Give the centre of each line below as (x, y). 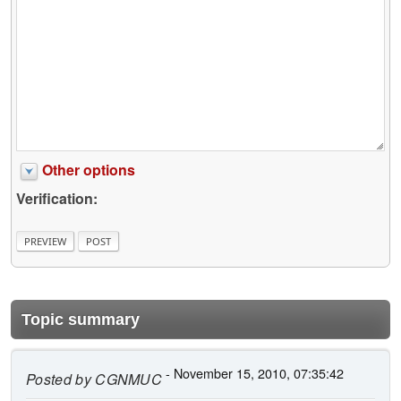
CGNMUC (127, 380)
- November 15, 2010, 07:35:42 (253, 373)
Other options (89, 169)
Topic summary (81, 320)
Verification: (57, 198)
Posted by (59, 380)
